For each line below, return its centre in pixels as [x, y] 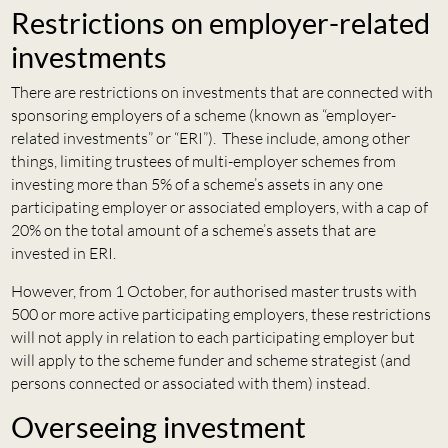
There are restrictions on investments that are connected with [221, 92]
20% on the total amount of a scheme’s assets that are [193, 230]
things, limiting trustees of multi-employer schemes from [203, 161]
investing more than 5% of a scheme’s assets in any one [196, 184]
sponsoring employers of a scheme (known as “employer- [203, 115]
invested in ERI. [63, 253]
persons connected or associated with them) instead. [190, 383]
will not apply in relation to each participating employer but [212, 337]
